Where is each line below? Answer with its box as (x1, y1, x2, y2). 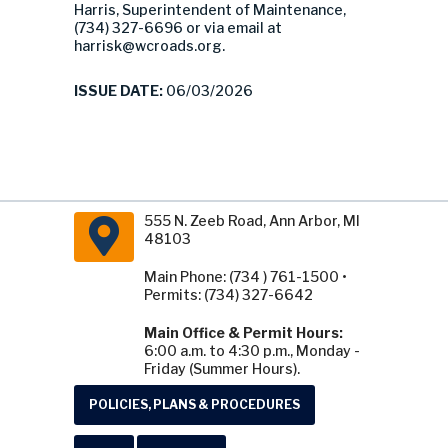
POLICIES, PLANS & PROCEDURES (89, 397, 300, 412)
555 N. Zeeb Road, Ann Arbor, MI (144, 212, 360, 229)
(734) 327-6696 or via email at (74, 19, 282, 36)
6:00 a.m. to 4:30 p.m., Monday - (144, 342, 360, 359)
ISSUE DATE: (74, 82, 163, 99)
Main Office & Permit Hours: (144, 324, 343, 341)
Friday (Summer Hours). (144, 360, 300, 377)
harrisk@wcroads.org (74, 37, 222, 54)
